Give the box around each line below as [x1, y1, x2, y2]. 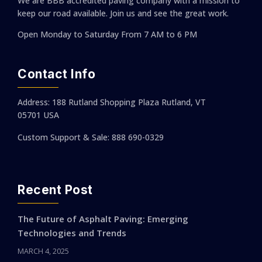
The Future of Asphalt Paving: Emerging [18, 213, 188, 225]
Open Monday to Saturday [18, 29, 119, 40]
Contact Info [18, 67, 95, 82]
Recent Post [18, 182, 93, 198]
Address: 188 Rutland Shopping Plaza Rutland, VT [18, 96, 206, 108]
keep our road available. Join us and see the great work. [18, 8, 229, 19]
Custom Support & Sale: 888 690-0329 [18, 132, 164, 143]
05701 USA [18, 109, 59, 121]
